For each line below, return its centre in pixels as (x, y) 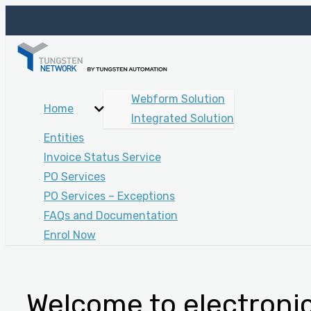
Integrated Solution (183, 118)
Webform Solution (178, 99)
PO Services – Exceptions (109, 196)
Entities (64, 137)
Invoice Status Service (102, 157)
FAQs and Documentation (111, 215)
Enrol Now (70, 235)
